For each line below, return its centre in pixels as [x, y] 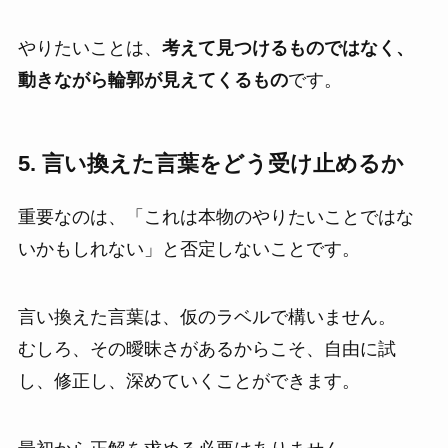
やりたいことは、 [89, 47]
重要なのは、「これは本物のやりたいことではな [215, 216]
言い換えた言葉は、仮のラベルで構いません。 [206, 316]
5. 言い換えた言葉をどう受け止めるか [210, 164]
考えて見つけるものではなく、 [287, 47]
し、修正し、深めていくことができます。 [188, 380]
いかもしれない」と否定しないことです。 [188, 248]
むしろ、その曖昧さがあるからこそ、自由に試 [206, 348]
